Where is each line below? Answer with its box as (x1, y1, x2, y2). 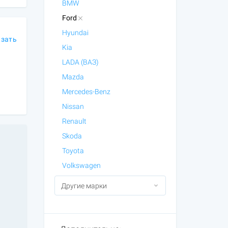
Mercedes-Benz (62, 88, 110, 96)
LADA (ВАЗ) (62, 58, 99, 66)
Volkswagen (62, 161, 101, 169)
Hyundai (62, 28, 89, 37)
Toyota (62, 147, 84, 155)
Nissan (62, 102, 84, 110)
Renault (62, 117, 87, 125)
